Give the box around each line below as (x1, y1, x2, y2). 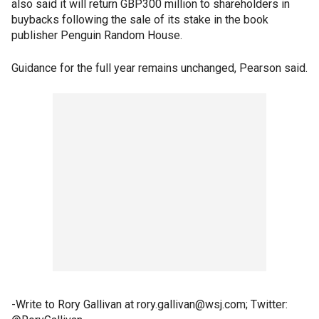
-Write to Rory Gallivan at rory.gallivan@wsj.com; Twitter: (11, 298, 288, 311)
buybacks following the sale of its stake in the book (11, 13, 268, 26)
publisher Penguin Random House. (11, 28, 182, 42)
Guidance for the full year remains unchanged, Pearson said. (11, 61, 308, 75)
